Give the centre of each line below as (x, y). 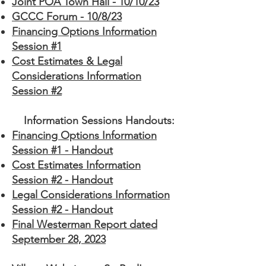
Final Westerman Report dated (85, 224)
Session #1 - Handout (62, 150)
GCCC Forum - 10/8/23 (67, 17)
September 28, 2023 (59, 239)
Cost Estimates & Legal (67, 61)
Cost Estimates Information (76, 165)
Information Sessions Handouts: (93, 121)
